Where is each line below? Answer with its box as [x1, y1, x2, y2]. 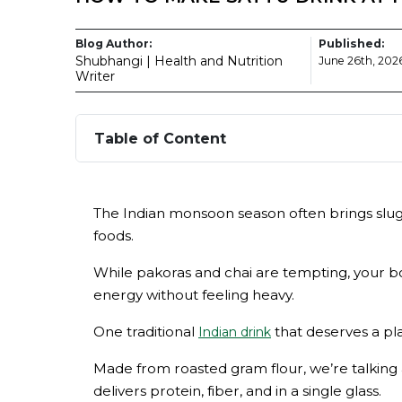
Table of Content [94, 129, 226, 147]
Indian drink [198, 324, 271, 340]
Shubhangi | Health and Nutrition [75, 53, 283, 69]
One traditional [93, 323, 198, 340]
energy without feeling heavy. [93, 286, 294, 303]
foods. [93, 227, 134, 244]
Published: [319, 37, 384, 50]
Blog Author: [75, 37, 152, 50]
